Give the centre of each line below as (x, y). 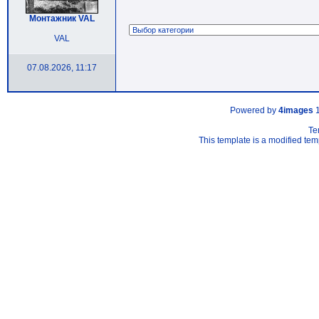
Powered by (254, 110)
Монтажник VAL (62, 19)
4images (296, 110)
